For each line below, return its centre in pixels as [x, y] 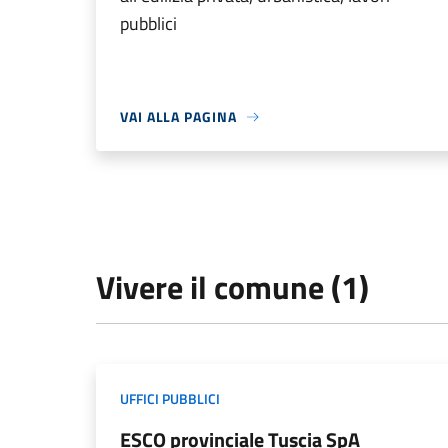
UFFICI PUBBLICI [170, 398]
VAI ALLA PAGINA [178, 116]
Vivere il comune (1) [232, 287]
